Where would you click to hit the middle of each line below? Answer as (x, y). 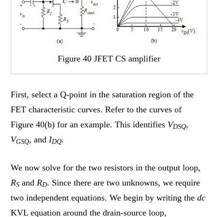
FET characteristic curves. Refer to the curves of (96, 109)
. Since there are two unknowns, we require (124, 182)
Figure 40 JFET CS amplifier (109, 59)
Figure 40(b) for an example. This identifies (89, 124)
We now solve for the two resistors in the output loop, (106, 167)
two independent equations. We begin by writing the (104, 197)
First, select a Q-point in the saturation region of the (102, 94)
